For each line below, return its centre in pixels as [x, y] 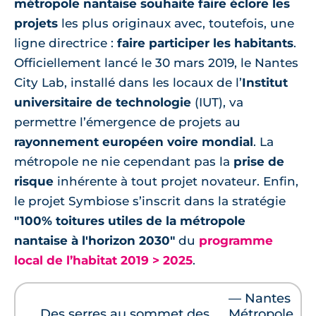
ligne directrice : [66, 43]
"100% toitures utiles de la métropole [130, 221]
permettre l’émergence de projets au [127, 122]
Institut [265, 83]
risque [34, 182]
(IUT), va [217, 103]
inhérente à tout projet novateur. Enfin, [176, 182]
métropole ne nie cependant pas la [124, 162]
